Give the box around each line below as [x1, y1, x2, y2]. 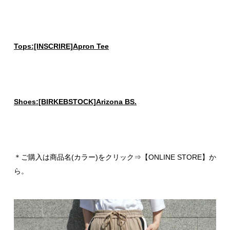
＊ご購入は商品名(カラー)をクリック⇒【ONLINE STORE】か [14, 153, 216, 162]
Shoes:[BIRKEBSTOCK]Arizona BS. [14, 98, 137, 106]
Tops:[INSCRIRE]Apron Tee [14, 42, 109, 51]
